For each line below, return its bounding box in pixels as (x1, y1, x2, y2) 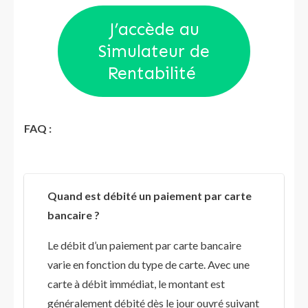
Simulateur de (98, 41, 210, 62)
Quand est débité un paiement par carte (47, 189, 252, 203)
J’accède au (109, 19, 199, 40)
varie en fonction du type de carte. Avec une (47, 258, 250, 272)
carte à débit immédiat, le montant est (47, 277, 225, 291)
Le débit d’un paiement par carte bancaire (47, 239, 241, 252)
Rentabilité (107, 63, 201, 84)
